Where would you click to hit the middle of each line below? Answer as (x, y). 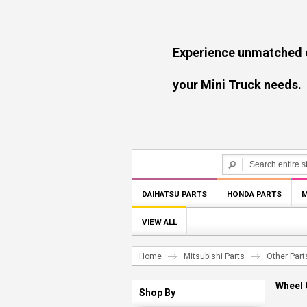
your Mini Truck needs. (217, 85)
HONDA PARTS (254, 194)
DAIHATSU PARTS (174, 194)
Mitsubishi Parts (214, 256)
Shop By (157, 293)
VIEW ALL (159, 222)
